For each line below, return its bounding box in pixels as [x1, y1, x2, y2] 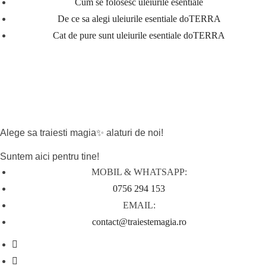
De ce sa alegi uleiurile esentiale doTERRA [57, 14, 221, 24]
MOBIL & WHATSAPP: [91, 167, 187, 178]
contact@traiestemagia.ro [91, 217, 186, 227]
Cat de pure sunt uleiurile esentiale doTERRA [53, 30, 225, 41]
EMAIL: [122, 200, 156, 211]
